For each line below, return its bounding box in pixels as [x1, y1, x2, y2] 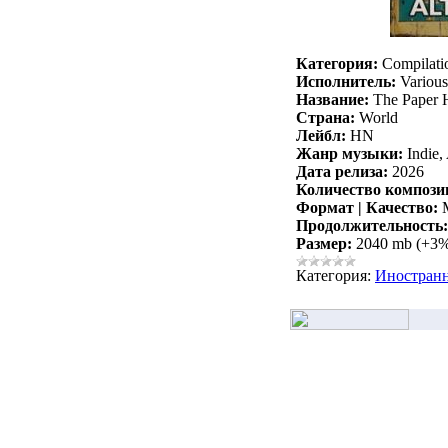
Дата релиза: [296, 163, 388, 181]
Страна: [296, 109, 355, 127]
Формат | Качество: [296, 199, 438, 217]
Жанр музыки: [296, 145, 403, 163]
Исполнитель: [296, 73, 396, 91]
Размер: [296, 235, 352, 253]
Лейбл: [296, 127, 346, 145]
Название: [296, 91, 369, 109]
